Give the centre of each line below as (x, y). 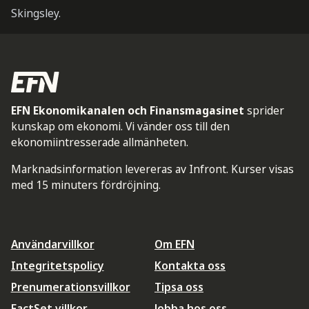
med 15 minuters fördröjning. (86, 185)
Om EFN (175, 245)
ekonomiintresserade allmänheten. (99, 142)
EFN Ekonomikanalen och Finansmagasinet (127, 111)
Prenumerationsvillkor (70, 287)
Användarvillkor (52, 245)
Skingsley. (36, 13)
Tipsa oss (179, 287)
